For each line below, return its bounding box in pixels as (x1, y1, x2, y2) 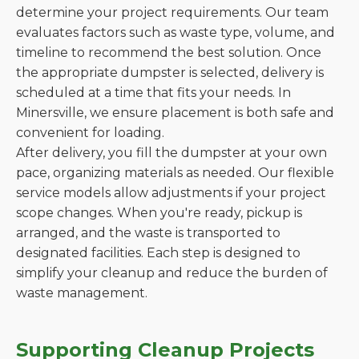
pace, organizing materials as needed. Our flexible (16, 165, 334, 180)
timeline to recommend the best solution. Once (16, 45, 321, 60)
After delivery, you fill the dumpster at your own (16, 145, 327, 160)
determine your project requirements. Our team (16, 5, 329, 20)
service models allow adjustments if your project (16, 185, 326, 200)
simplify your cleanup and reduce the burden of (16, 265, 328, 280)
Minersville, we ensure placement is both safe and (16, 105, 334, 120)
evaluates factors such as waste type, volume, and (16, 25, 335, 40)
